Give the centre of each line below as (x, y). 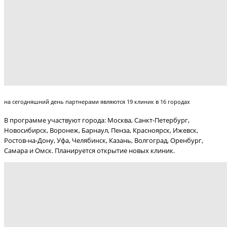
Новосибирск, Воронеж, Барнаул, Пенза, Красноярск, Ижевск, (101, 130)
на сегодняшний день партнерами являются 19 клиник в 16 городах (97, 101)
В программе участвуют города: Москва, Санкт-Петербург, (97, 120)
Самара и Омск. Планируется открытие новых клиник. (89, 150)
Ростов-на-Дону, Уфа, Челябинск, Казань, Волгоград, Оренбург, (104, 140)
